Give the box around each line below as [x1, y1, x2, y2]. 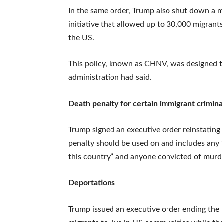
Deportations [68, 178, 115, 187]
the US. [68, 33, 94, 42]
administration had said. [68, 73, 152, 81]
